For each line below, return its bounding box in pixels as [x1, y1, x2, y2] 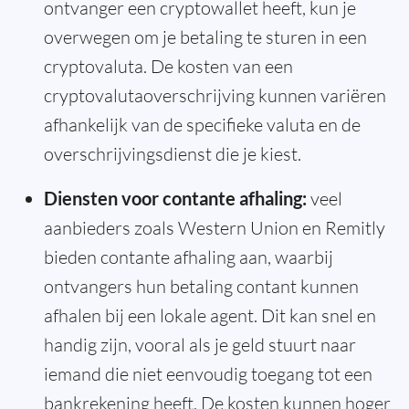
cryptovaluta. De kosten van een [44, 55, 293, 79]
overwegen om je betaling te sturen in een [44, 26, 367, 49]
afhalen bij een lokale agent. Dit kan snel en [44, 304, 376, 328]
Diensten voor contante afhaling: [44, 187, 307, 210]
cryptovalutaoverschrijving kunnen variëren [44, 84, 386, 108]
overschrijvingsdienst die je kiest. [44, 142, 301, 166]
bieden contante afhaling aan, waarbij [44, 246, 333, 269]
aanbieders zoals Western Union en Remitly [44, 216, 385, 240]
